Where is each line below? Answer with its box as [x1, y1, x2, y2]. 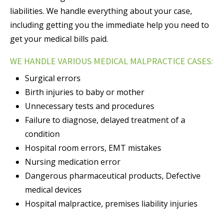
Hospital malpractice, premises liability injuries [25, 198, 198, 209]
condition [25, 128, 60, 139]
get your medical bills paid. [10, 33, 108, 44]
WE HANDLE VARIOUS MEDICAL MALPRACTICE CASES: [10, 55, 213, 67]
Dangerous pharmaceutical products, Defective [25, 170, 201, 181]
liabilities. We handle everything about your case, [10, 5, 192, 16]
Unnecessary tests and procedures [25, 100, 154, 111]
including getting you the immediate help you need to [10, 19, 209, 30]
